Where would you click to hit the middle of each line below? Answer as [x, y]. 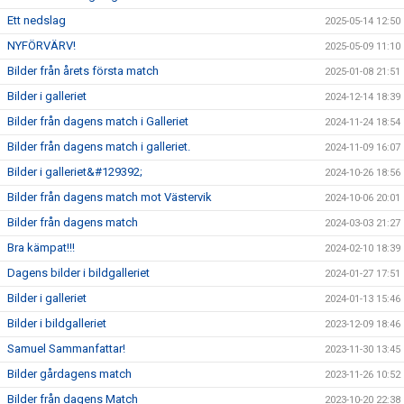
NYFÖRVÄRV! [41, 46]
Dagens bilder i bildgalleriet [78, 273]
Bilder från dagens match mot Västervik [110, 197]
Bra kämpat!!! [41, 248]
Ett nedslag [37, 21]
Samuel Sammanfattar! [66, 349]
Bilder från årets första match [83, 71]
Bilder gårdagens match [69, 374]
